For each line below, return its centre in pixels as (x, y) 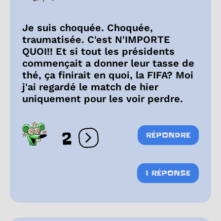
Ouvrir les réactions (126, 142)
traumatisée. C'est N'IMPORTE (96, 40)
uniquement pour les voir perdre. (103, 99)
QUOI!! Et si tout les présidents (98, 52)
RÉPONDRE (168, 135)
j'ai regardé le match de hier (90, 87)
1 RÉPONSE (168, 173)
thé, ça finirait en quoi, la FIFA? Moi (108, 75)
